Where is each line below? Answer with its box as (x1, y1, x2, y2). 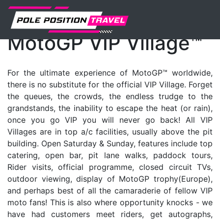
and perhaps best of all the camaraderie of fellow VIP (7, 186, 213, 195)
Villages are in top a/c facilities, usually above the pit (7, 127, 213, 137)
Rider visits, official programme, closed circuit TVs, (7, 162, 213, 172)
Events (56, 7, 82, 17)
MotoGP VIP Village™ (7, 31, 202, 55)
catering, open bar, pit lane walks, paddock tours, (7, 150, 213, 160)
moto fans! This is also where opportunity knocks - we (7, 197, 213, 207)
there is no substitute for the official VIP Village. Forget (7, 80, 213, 89)
